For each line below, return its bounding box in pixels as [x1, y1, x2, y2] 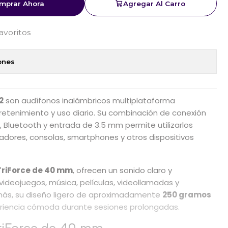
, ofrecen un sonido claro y [73, 165, 173, 176]
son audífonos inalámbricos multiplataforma [4, 95, 176, 106]
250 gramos [162, 189, 212, 201]
